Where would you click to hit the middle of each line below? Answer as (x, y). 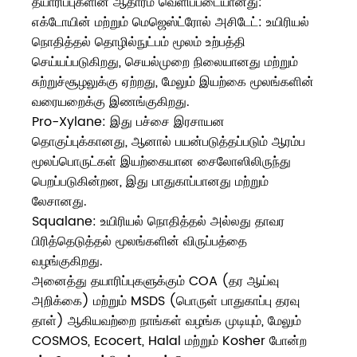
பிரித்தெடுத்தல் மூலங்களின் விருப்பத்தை (139, 242)
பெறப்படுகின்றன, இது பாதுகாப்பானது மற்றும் (150, 182)
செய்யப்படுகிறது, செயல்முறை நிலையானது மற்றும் (165, 63)
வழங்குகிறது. (67, 262)
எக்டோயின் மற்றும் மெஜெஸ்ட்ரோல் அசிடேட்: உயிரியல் (171, 23)
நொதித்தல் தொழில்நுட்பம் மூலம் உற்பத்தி (139, 43)
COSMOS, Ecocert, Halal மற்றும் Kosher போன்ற (169, 341)
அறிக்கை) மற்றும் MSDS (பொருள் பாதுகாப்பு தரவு (166, 302)
